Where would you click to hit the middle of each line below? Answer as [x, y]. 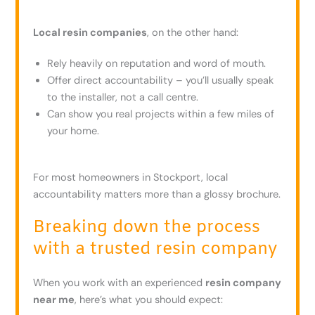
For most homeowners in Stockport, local [131, 178]
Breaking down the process [147, 228]
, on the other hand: [193, 33]
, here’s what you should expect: [149, 300]
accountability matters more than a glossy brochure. [157, 195]
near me [54, 300]
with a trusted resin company [155, 250]
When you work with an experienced [120, 283]
